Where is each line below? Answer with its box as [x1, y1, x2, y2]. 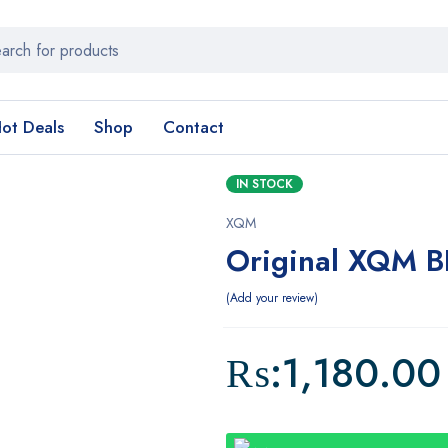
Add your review [229, 289, 314, 307]
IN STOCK [235, 175, 293, 193]
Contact [163, 115, 224, 139]
